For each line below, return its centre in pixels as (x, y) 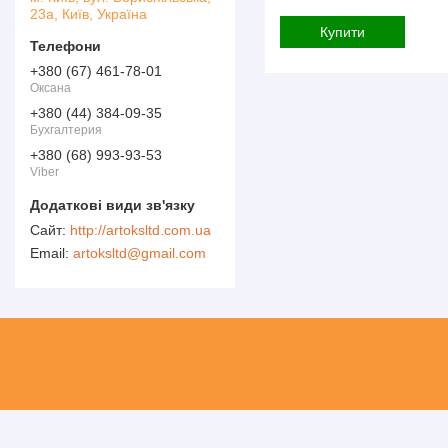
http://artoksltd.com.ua (140, 229)
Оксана (50, 88)
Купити (342, 32)
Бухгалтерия (66, 130)
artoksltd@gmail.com (139, 252)
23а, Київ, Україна (88, 13)
